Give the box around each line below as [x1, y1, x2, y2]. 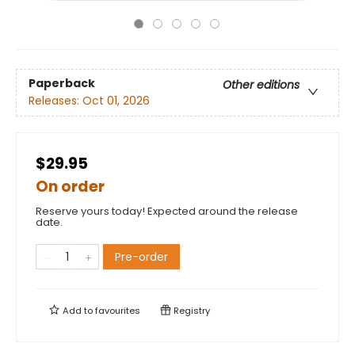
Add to [60, 304, 95, 317]
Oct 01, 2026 [82, 93, 150, 109]
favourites [95, 304, 140, 317]
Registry [171, 304, 210, 317]
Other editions [223, 77, 300, 94]
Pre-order [115, 249, 168, 265]
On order [36, 176, 105, 197]
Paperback [29, 75, 95, 92]
